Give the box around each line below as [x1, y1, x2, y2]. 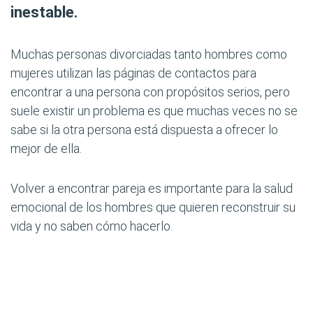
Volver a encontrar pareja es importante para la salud [10, 181, 293, 196]
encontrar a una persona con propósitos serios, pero [10, 85, 290, 99]
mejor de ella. [10, 141, 82, 156]
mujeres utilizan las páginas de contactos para [10, 66, 256, 80]
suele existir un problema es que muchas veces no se [10, 103, 298, 118]
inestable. [10, 3, 78, 21]
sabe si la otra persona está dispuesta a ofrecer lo [10, 122, 278, 137]
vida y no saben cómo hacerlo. [10, 219, 173, 233]
